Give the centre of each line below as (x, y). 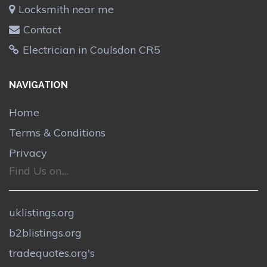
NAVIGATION (38, 85)
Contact (42, 29)
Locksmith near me (66, 9)
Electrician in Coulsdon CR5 (91, 49)
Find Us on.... (39, 171)
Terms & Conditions (57, 133)
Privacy (28, 153)
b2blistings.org (45, 233)
